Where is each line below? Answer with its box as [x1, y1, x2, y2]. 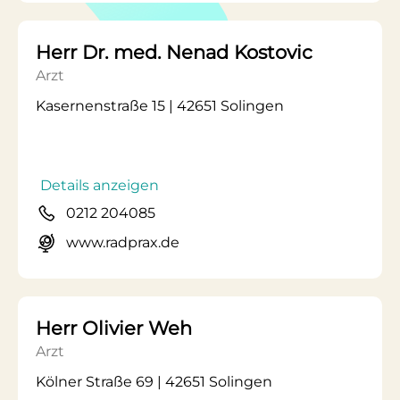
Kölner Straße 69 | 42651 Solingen [36, 373, 272, 390]
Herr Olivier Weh [36, 317, 192, 339]
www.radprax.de [66, 234, 179, 251]
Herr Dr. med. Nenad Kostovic [36, 41, 312, 63]
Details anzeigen [40, 177, 159, 194]
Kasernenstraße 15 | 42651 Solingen [36, 97, 284, 114]
